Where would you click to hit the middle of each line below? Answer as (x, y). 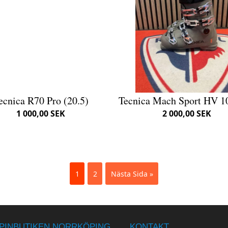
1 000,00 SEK (41, 114)
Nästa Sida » (132, 174)
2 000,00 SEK (187, 114)
